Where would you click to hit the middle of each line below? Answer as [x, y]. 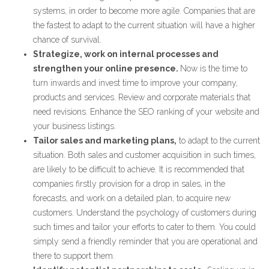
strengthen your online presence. [107, 68]
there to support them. [74, 256]
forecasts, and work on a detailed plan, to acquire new [132, 198]
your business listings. [74, 126]
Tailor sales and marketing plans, [105, 141]
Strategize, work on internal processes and [126, 54]
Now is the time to [214, 68]
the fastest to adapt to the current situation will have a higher [144, 25]
